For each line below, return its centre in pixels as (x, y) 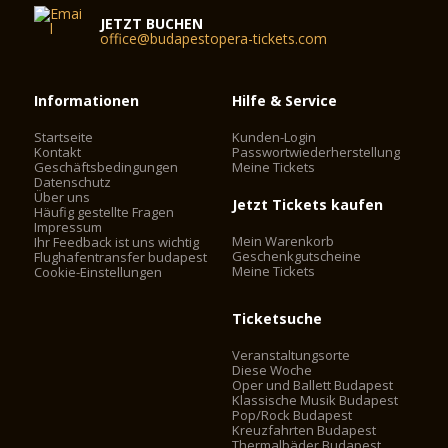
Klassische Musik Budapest (315, 400)
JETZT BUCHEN (152, 24)
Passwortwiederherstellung (316, 152)
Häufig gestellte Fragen (104, 212)
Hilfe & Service (285, 101)
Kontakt (58, 152)
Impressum (68, 227)
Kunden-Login (274, 137)
